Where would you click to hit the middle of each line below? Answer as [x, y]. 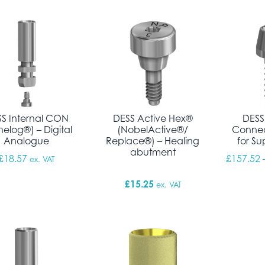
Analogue [27, 141]
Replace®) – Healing [153, 141]
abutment [153, 152]
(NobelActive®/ [153, 130]
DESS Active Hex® [153, 119]
